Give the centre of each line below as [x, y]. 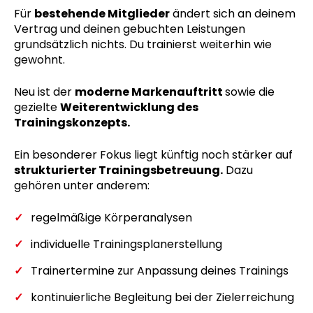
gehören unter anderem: [82, 185]
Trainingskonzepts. [72, 122]
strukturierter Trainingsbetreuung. [118, 170]
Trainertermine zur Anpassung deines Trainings [160, 270]
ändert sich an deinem [233, 13]
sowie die [250, 92]
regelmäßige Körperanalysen [111, 217]
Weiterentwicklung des [129, 107]
